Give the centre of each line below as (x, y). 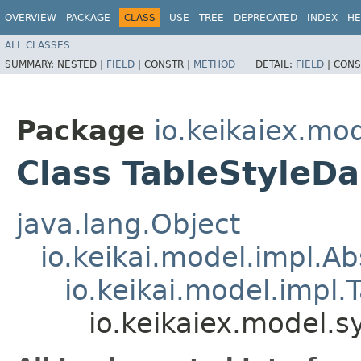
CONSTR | (169, 64)
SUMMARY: (31, 64)
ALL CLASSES (37, 45)
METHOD (214, 64)
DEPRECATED (266, 18)
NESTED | (82, 64)
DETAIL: (276, 64)
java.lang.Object (128, 224)
